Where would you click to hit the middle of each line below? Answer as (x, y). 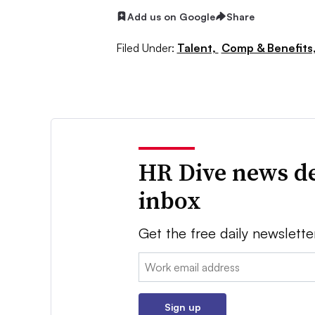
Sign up (182, 307)
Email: (153, 261)
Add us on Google (171, 16)
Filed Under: (145, 48)
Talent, (198, 48)
